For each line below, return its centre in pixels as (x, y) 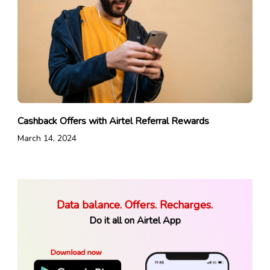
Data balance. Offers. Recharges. (135, 205)
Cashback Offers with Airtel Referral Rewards (113, 121)
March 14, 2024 (47, 138)
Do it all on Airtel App (135, 220)
